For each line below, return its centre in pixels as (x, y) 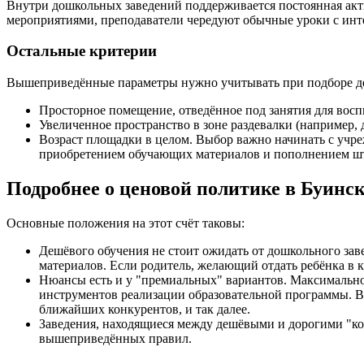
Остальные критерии (82, 51)
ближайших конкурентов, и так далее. (145, 309)
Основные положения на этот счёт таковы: (126, 223)
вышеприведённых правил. (115, 338)
